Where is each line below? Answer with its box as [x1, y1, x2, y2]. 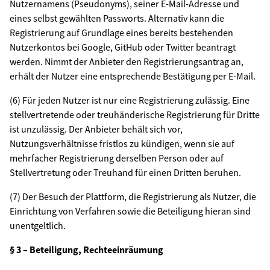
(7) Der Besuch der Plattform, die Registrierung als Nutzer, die [10, 190, 256, 202]
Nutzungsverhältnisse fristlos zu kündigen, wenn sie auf [10, 137, 234, 149]
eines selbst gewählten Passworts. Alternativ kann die [10, 12, 224, 24]
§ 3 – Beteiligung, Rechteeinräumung [10, 243, 163, 256]
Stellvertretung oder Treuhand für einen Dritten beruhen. [10, 166, 241, 178]
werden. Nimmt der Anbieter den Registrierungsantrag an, [10, 55, 243, 67]
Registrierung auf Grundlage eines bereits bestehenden [10, 27, 233, 39]
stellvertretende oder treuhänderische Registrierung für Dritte [10, 108, 260, 121]
